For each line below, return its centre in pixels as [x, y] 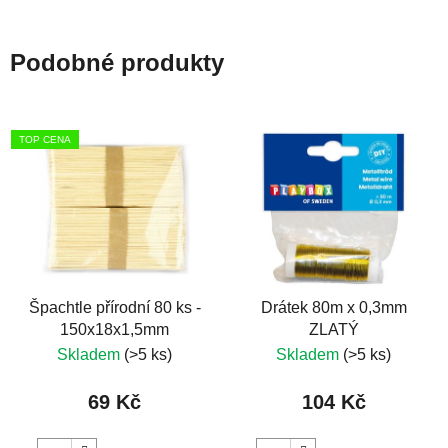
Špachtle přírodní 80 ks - [114, 308]
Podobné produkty [117, 62]
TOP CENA [45, 139]
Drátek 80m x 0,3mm [333, 308]
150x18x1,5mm [114, 330]
